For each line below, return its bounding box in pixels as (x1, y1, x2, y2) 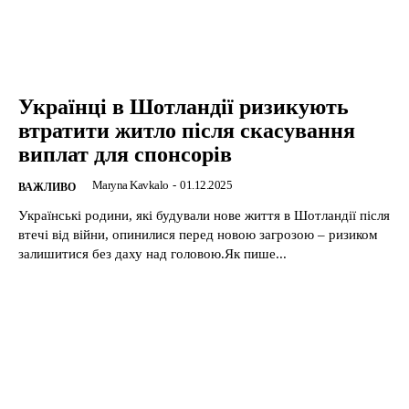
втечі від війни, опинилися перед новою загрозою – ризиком (18, 227, 378, 243)
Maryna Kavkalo (91, 178, 169, 193)
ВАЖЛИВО (18, 181, 76, 194)
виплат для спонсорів (18, 142, 232, 167)
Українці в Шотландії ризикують (18, 95, 349, 120)
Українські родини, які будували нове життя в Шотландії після (18, 208, 390, 224)
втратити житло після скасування (18, 119, 355, 143)
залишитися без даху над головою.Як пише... (18, 246, 287, 262)
